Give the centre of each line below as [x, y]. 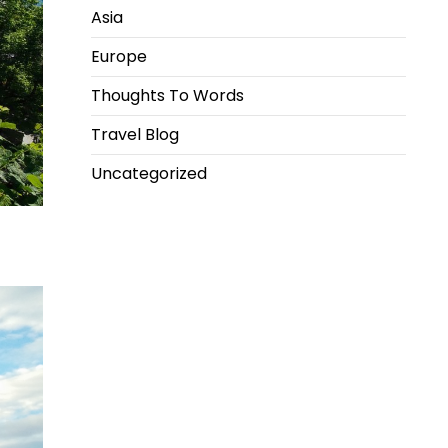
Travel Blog [135, 134]
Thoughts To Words [167, 95]
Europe [119, 56]
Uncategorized [149, 173]
